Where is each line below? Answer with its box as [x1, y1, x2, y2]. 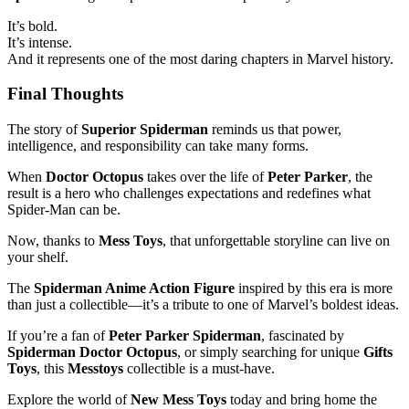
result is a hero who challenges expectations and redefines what [7, 185, 371, 202]
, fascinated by [261, 328, 344, 344]
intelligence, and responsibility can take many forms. [7, 138, 309, 154]
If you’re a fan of [7, 328, 109, 344]
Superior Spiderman [81, 121, 208, 138]
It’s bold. [7, 17, 58, 34]
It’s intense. [7, 34, 72, 50]
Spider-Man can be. [7, 202, 121, 218]
